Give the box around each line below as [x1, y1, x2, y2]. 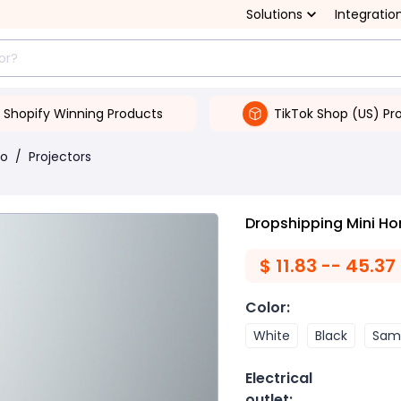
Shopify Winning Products [3, 104, 163, 123]
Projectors [29, 148, 91, 166]
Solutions [246, 5, 303, 23]
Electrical [245, 368, 312, 388]
